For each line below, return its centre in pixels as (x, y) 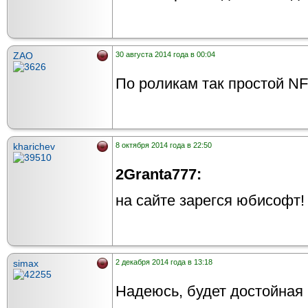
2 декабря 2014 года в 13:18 (164, 262)
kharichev (34, 146)
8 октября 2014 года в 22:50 (164, 145)
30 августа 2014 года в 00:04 (165, 54)
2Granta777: (158, 174)
